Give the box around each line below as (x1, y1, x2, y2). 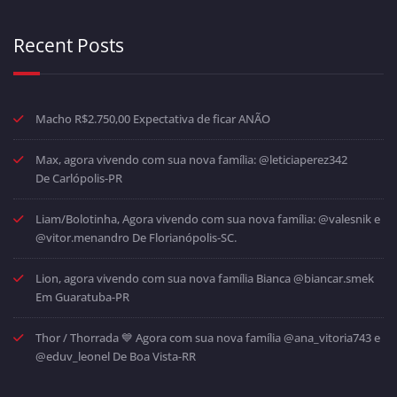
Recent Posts (13, 32, 124, 58)
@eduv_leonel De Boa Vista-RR (35, 347, 196, 364)
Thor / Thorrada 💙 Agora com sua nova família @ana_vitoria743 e (35, 329, 380, 346)
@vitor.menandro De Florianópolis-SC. (35, 229, 237, 245)
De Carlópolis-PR (35, 169, 122, 186)
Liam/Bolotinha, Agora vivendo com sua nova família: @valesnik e (35, 210, 380, 227)
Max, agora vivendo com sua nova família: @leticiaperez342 (35, 151, 347, 167)
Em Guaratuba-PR (35, 288, 129, 305)
